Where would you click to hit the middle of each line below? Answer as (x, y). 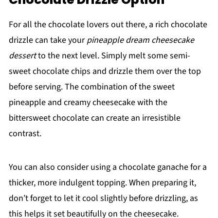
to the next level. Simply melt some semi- (113, 56)
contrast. (25, 134)
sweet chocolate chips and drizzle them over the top (105, 72)
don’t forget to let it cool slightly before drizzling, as (103, 199)
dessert (22, 56)
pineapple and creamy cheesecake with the (88, 103)
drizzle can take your (47, 40)
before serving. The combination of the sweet (91, 87)
